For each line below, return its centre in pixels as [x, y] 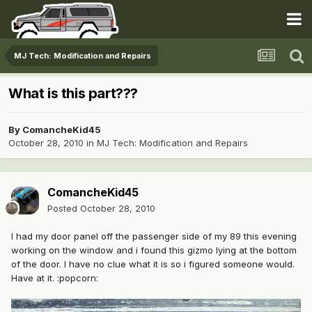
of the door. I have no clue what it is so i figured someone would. [153, 264]
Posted [64, 209]
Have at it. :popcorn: [55, 278]
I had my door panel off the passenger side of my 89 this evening [154, 236]
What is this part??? [73, 94]
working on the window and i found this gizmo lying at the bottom [154, 250]
